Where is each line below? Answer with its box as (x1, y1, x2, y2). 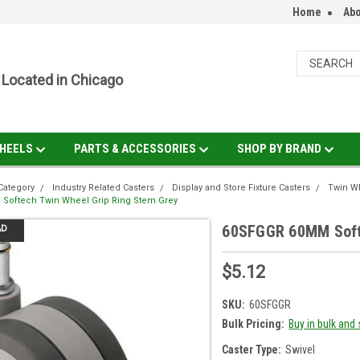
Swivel (285, 342, 316, 356)
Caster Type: (222, 342, 282, 356)
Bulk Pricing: (222, 317, 285, 330)
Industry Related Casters (52, 182, 155, 193)
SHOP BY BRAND (236, 141, 324, 156)
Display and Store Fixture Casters (172, 182, 311, 193)
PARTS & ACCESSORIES (73, 141, 198, 156)
